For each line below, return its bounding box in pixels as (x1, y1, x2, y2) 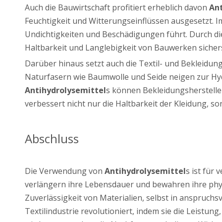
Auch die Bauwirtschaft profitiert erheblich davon (25, 1, 209, 13)
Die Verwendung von (25, 165, 105, 176)
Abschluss (25, 130, 79, 147)
